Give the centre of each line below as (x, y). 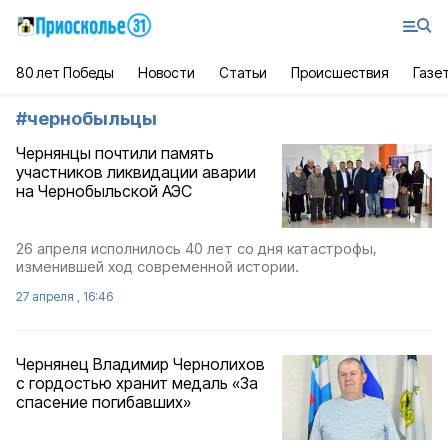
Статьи (242, 72)
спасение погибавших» (103, 402)
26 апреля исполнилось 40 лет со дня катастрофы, (196, 249)
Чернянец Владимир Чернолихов (140, 364)
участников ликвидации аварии (136, 172)
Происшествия (340, 72)
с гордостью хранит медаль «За (137, 383)
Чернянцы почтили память (115, 153)
